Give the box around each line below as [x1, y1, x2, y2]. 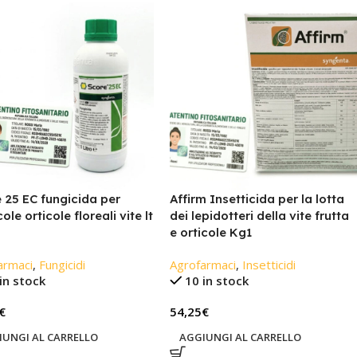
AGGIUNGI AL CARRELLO [178, 329, 301, 344]
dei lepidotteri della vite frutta [169, 207, 349, 223]
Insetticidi [241, 256, 296, 273]
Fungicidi [38, 256, 85, 273]
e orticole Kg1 [169, 224, 252, 240]
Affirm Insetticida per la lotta [169, 190, 344, 206]
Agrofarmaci [169, 256, 236, 273]
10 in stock [185, 272, 249, 288]
